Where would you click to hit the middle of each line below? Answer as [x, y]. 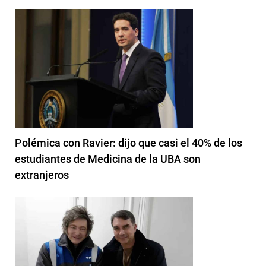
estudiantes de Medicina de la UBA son [108, 159]
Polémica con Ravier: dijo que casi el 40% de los [129, 142]
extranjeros [42, 175]
